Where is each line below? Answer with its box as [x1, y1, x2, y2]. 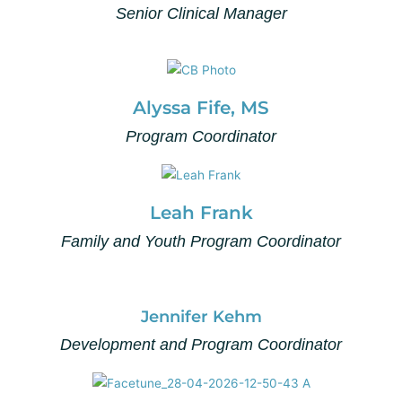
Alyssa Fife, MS [133, 97, 269, 119]
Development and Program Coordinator [60, 336, 342, 354]
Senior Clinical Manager [115, 4, 287, 23]
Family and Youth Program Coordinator [61, 232, 341, 250]
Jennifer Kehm [140, 307, 262, 327]
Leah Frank [149, 202, 253, 223]
